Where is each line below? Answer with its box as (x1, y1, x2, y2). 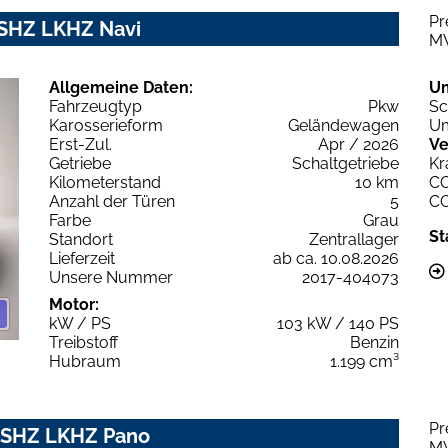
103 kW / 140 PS (277, 313, 399, 333)
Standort (49, 229, 113, 249)
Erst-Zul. (49, 134, 112, 154)
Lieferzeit (49, 248, 115, 268)
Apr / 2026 (318, 134, 399, 154)
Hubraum (49, 351, 121, 371)
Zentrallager (309, 229, 399, 249)
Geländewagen (288, 115, 399, 135)
